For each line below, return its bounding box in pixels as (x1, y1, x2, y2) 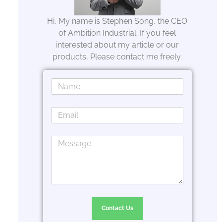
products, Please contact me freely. (53, 52, 182, 61)
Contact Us (101, 205, 133, 212)
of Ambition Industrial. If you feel (58, 28, 176, 38)
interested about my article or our (55, 40, 179, 50)
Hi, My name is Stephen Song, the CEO (47, 16, 188, 26)
